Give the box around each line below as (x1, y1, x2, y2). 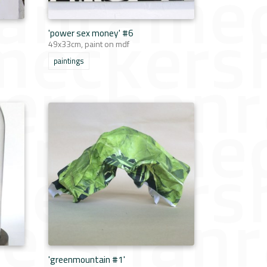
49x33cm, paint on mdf (48, 38, 129, 50)
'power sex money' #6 (48, 26, 133, 40)
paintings (54, 55, 84, 67)
